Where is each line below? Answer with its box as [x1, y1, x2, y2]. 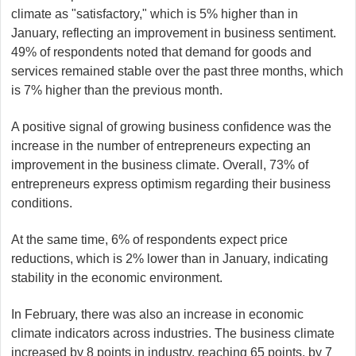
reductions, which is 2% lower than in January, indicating [11, 251, 328, 265]
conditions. [11, 195, 72, 210]
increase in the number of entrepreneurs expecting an [11, 138, 311, 153]
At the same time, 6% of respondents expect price [11, 232, 288, 246]
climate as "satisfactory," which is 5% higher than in [11, 6, 298, 21]
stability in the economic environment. [11, 270, 222, 284]
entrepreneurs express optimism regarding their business [11, 176, 331, 191]
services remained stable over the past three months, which [11, 64, 343, 78]
